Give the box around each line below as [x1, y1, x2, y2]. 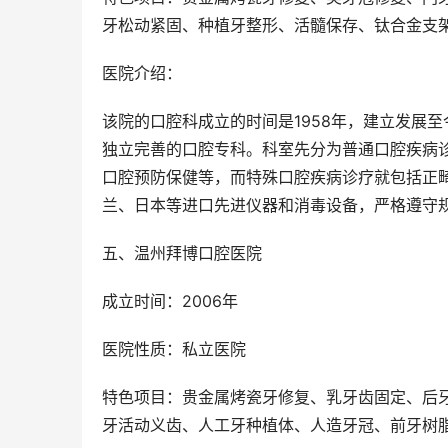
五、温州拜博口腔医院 [102, 243, 262, 264]
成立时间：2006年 [102, 291, 238, 312]
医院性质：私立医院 [102, 339, 246, 360]
